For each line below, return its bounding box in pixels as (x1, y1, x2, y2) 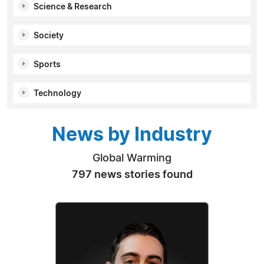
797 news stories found (71, 169, 193, 180)
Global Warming (93, 153, 171, 164)
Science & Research (34, 2, 112, 11)
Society (34, 31, 64, 40)
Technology (34, 89, 81, 98)
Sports (34, 60, 61, 69)
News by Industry (52, 125, 212, 144)
